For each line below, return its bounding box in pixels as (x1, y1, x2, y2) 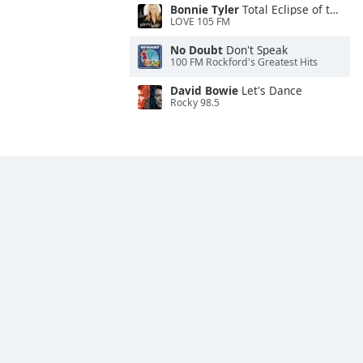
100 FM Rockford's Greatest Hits (170, 55, 318, 70)
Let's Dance (238, 83, 302, 98)
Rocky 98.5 (170, 96, 220, 110)
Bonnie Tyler (170, 2, 239, 17)
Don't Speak (223, 42, 288, 58)
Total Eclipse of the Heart (239, 2, 330, 17)
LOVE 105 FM (170, 15, 230, 29)
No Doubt (170, 42, 223, 58)
